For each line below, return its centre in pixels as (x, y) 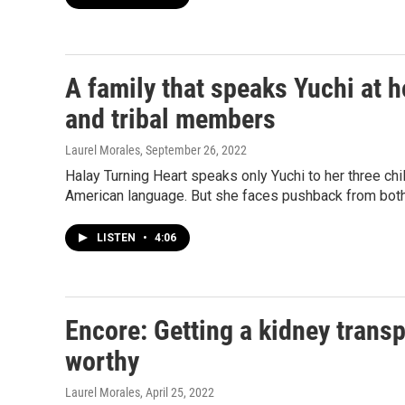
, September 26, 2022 (193, 150)
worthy (102, 361)
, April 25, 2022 (177, 392)
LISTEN (118, 238)
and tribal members (170, 119)
